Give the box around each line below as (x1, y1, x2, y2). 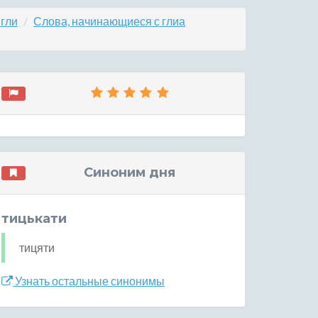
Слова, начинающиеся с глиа (33, 14, 185, 28)
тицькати (1, 211, 67, 226)
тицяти (19, 241, 55, 254)
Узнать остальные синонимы (13, 274, 165, 287)
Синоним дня (84, 165, 176, 180)
